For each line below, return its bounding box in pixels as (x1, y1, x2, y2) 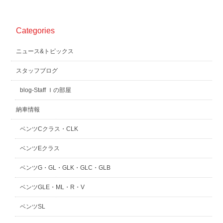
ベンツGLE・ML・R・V (20, 184, 85, 191)
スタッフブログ (16, 67, 58, 74)
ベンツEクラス (20, 145, 60, 152)
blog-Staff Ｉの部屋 (20, 87, 72, 94)
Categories (16, 26, 55, 35)
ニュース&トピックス (16, 48, 74, 55)
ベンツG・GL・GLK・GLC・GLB (20, 164, 111, 171)
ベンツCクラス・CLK (20, 125, 79, 132)
